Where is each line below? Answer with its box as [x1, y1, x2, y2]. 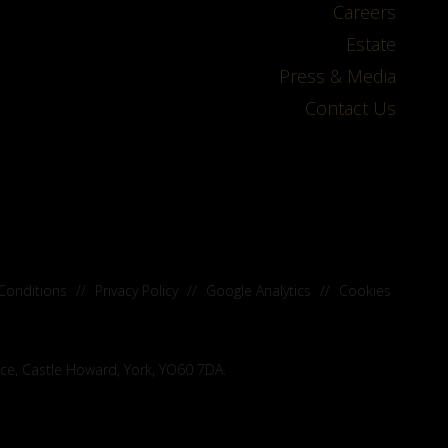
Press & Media [278, 63, 396, 88]
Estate [345, 31, 396, 56]
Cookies [339, 280, 391, 300]
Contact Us [304, 95, 396, 120]
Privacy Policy [95, 280, 178, 300]
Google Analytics [206, 280, 311, 300]
